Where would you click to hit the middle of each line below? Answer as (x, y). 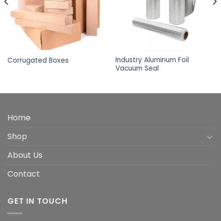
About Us (25, 155)
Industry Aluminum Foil (152, 60)
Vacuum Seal (137, 69)
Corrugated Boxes (38, 60)
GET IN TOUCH (37, 201)
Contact (24, 174)
